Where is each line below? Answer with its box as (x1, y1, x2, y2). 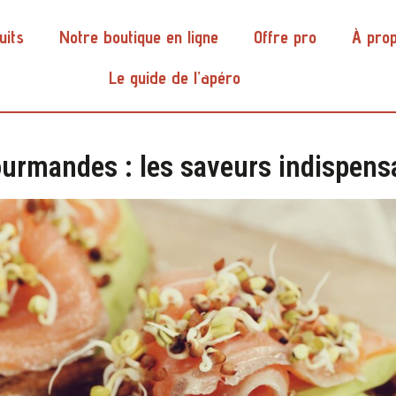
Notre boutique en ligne (59, 27, 219, 48)
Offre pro (254, 27, 317, 48)
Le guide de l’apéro (109, 67, 241, 88)
